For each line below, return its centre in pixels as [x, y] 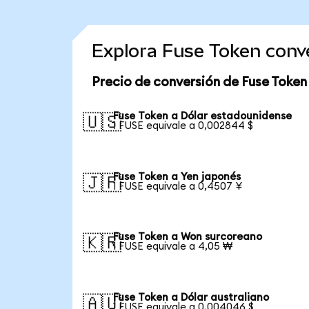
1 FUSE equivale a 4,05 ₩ [173, 247]
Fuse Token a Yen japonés [177, 177]
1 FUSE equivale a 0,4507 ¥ [178, 186]
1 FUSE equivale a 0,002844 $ [183, 126]
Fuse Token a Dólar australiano [191, 298]
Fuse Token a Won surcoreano [188, 237]
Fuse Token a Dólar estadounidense [203, 116]
